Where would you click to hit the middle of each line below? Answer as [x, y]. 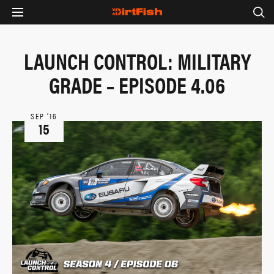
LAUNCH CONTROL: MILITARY [137, 61]
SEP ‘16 [44, 116]
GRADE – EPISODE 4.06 [137, 84]
